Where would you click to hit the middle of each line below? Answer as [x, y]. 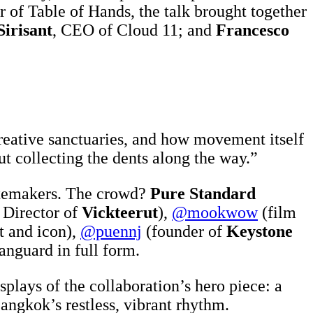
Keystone [260, 232]
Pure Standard [203, 194]
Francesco [253, 30]
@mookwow [215, 213]
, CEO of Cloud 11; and [134, 30]
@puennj [111, 232]
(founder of [184, 232]
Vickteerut [120, 213]
